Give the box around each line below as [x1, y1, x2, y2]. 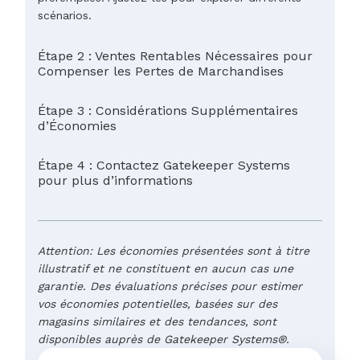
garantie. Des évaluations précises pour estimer [38, 279, 302, 292]
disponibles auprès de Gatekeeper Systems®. [38, 332, 289, 346]
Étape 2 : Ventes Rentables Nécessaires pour [38, 47, 313, 63]
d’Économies [38, 117, 117, 133]
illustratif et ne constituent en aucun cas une [38, 261, 293, 275]
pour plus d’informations [38, 172, 193, 188]
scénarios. [38, 8, 92, 22]
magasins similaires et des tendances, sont [38, 314, 276, 328]
